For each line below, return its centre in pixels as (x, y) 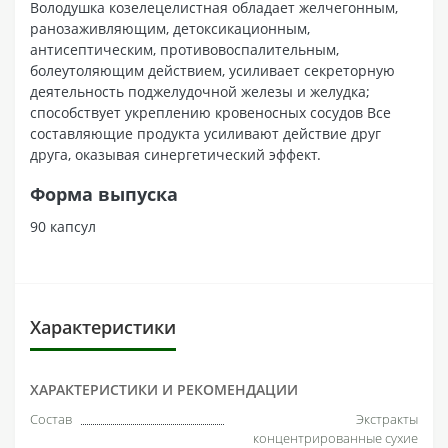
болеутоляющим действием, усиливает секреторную (212, 70)
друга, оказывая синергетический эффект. (175, 154)
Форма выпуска (104, 193)
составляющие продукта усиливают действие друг (205, 133)
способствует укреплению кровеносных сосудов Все (210, 112)
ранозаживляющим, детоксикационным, (170, 28)
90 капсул (63, 226)
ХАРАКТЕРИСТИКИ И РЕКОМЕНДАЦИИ (164, 389)
